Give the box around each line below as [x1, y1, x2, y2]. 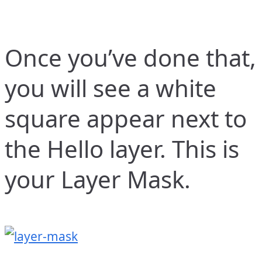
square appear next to [5, 102, 247, 135]
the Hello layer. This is [5, 132, 239, 165]
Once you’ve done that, [5, 41, 256, 74]
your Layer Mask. [5, 163, 191, 195]
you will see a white [5, 71, 216, 104]
